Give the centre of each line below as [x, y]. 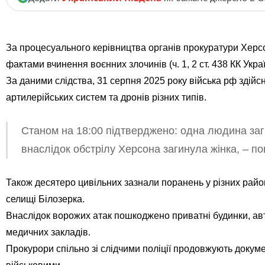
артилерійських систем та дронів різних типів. [106, 97]
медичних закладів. [48, 232]
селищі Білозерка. [45, 199]
